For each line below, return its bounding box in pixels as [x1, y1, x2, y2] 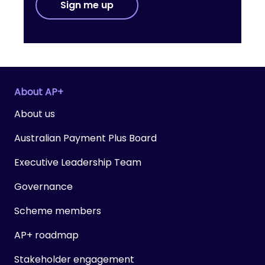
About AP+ [14, 85, 63, 99]
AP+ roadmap [14, 228, 79, 242]
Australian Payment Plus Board [14, 131, 157, 145]
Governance [14, 179, 73, 193]
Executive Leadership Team [14, 155, 141, 169]
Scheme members [14, 203, 101, 218]
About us [14, 106, 55, 121]
